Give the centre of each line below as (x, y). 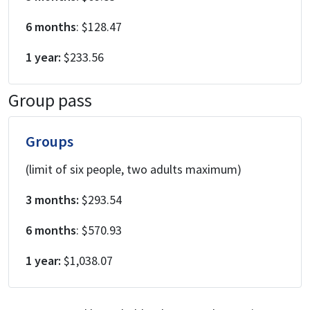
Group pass (50, 100)
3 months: (52, 200)
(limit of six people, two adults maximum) (134, 170)
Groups (49, 142)
